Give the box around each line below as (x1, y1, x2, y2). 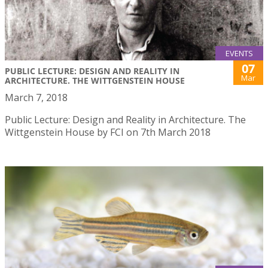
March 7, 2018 (5, 90, 68, 104)
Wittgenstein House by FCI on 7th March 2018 (5, 125, 211, 139)
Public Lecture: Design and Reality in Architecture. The (5, 112, 246, 126)
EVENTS (226, 47, 253, 59)
